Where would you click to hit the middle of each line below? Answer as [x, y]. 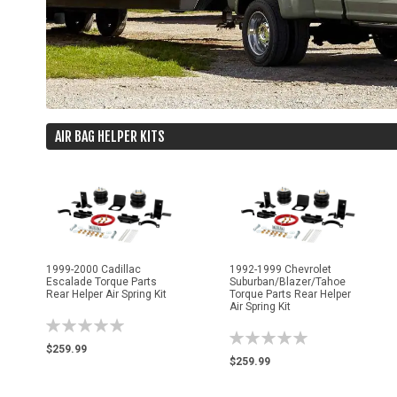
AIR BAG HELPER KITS [110, 137]
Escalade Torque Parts [101, 281]
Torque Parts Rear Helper [290, 294]
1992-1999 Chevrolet [280, 269]
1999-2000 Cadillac [93, 269]
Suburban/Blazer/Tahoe [287, 281]
